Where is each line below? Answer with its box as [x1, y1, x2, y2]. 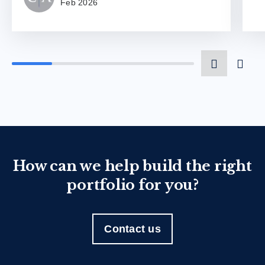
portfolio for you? [66, 176, 199, 194]
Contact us [104, 223, 161, 235]
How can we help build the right [13, 157, 252, 175]
